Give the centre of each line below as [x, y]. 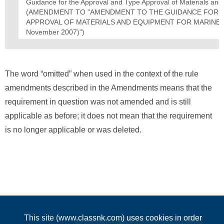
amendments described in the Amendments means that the [108, 88]
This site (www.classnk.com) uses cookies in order [113, 217]
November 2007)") [55, 32]
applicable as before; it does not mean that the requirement [108, 116]
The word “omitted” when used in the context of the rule [102, 74]
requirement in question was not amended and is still [98, 102]
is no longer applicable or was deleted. [73, 130]
